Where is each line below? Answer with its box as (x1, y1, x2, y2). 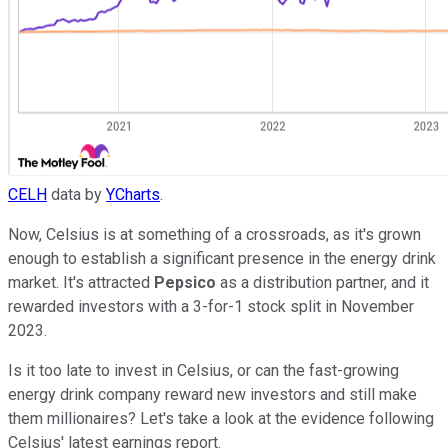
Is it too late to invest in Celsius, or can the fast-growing (8, 360, 399, 380)
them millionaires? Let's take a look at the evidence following (8, 408, 434, 428)
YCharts (106, 184, 160, 204)
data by (47, 184, 106, 204)
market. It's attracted (8, 272, 154, 292)
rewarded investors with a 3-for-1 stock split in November (8, 296, 414, 316)
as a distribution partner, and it (220, 272, 429, 292)
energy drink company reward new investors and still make (8, 384, 417, 404)
